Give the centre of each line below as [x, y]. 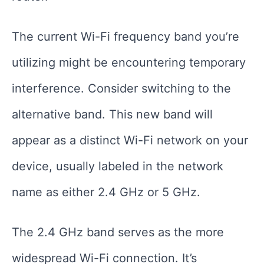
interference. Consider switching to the [121, 88]
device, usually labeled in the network [118, 166]
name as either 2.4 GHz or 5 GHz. [106, 192]
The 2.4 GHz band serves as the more [118, 232]
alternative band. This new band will [112, 114]
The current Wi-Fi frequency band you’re [126, 36]
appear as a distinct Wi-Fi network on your [130, 140]
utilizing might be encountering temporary [129, 62]
